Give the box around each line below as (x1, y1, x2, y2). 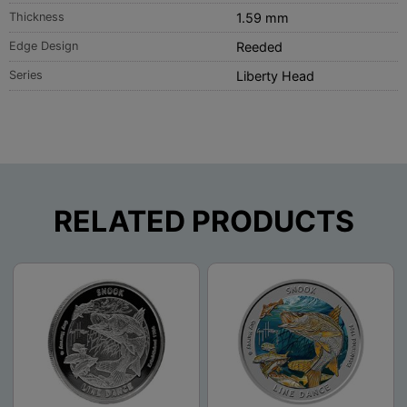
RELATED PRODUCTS (53, 203, 354, 240)
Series (9, 68, 43, 83)
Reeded (235, 39, 283, 55)
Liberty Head (235, 68, 314, 84)
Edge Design (9, 39, 78, 54)
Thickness (9, 10, 65, 25)
